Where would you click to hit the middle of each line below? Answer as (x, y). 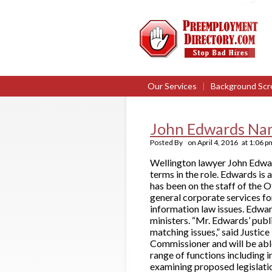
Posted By (167, 142)
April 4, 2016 (218, 142)
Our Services (172, 86)
